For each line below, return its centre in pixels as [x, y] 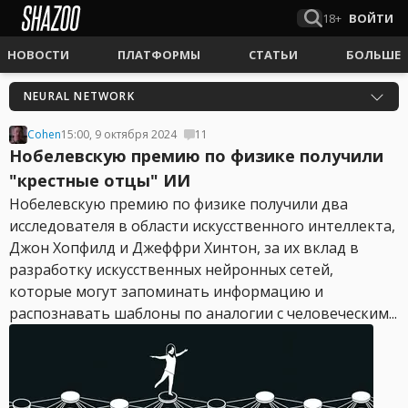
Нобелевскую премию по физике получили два [178, 204]
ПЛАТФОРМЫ [159, 55]
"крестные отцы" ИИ [100, 180]
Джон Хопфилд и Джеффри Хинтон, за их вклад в [184, 248]
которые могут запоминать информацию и [166, 291]
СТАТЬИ [273, 55]
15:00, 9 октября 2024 [119, 134]
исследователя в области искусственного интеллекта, [202, 226]
